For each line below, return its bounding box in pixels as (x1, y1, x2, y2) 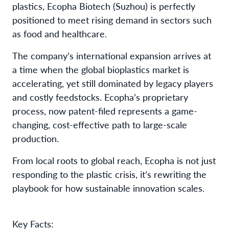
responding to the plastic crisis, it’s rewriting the (12, 167, 207, 180)
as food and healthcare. (12, 27, 107, 40)
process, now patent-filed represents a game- (12, 104, 197, 117)
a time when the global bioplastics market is (12, 62, 189, 76)
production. (12, 131, 59, 145)
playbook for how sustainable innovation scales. (12, 181, 204, 194)
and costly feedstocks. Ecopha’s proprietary (12, 90, 188, 103)
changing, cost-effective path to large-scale (12, 118, 187, 131)
